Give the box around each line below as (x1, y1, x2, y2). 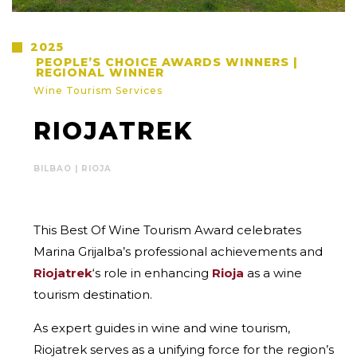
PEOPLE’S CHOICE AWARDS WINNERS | (36, 54, 298, 69)
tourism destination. (33, 286, 152, 302)
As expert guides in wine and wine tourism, (33, 320, 290, 335)
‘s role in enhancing (92, 265, 212, 280)
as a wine (244, 265, 302, 280)
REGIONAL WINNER (36, 65, 164, 80)
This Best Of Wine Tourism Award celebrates (33, 222, 301, 237)
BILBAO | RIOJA (33, 163, 112, 174)
